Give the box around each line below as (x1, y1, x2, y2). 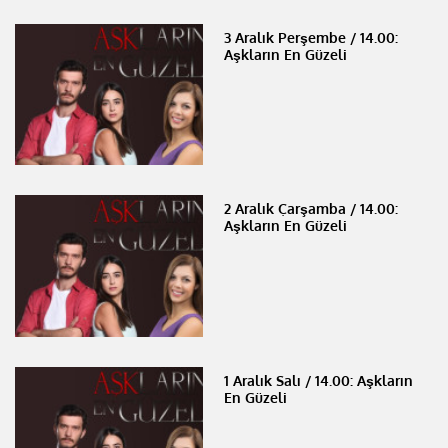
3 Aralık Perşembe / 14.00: (224, 28, 398, 46)
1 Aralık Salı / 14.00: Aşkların (224, 372, 413, 390)
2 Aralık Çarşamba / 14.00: (224, 200, 398, 218)
